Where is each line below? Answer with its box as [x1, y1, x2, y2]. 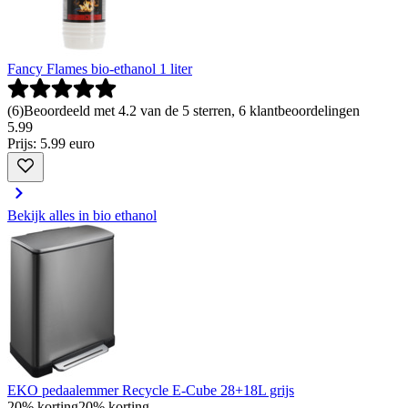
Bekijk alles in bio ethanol [7, 208, 157, 224]
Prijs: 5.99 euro [7, 136, 95, 152]
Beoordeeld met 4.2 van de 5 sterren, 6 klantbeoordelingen [24, 103, 360, 119]
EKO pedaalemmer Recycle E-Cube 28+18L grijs [7, 382, 294, 399]
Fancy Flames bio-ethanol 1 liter [7, 61, 192, 77]
